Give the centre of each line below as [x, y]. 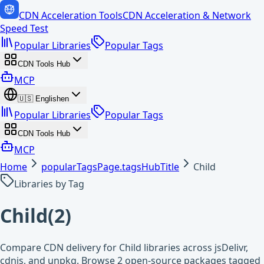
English [48, 99]
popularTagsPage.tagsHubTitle [110, 167]
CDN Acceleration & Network [187, 15]
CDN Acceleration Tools [71, 15]
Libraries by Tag [49, 184]
